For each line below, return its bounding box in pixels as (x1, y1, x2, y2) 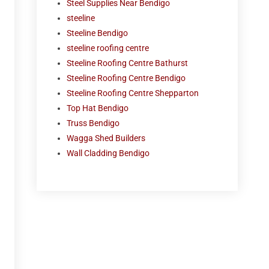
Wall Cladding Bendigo (67, 148, 150, 158)
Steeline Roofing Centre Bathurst (67, 58, 189, 68)
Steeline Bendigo (67, 28, 128, 38)
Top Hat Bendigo (67, 103, 129, 113)
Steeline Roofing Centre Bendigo (67, 73, 186, 83)
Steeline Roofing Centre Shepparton (67, 88, 199, 98)
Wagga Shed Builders (67, 133, 146, 143)
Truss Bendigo (67, 118, 120, 128)
